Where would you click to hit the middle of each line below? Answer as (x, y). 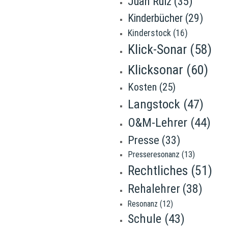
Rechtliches (158, 170)
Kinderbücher (155, 18)
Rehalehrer (154, 189)
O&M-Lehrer (157, 122)
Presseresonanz (153, 154)
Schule (144, 219)
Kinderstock (149, 33)
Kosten (142, 87)
